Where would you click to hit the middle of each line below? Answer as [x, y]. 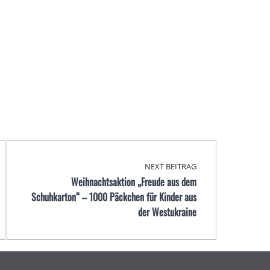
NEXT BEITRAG [170, 167]
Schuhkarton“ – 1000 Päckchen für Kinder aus [114, 197]
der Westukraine [167, 212]
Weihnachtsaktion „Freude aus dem [133, 182]
